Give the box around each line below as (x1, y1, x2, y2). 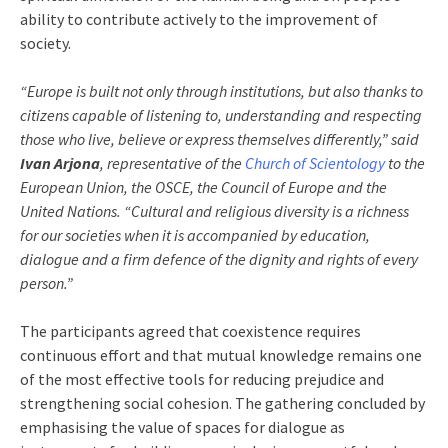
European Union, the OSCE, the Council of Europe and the (20, 176, 387, 197)
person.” (20, 272, 73, 293)
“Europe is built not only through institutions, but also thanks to (20, 80, 423, 101)
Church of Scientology (245, 152, 385, 173)
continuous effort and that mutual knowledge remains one (20, 344, 422, 365)
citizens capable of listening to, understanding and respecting (20, 104, 422, 125)
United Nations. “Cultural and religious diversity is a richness (20, 200, 409, 221)
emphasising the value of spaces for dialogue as (20, 416, 345, 437)
